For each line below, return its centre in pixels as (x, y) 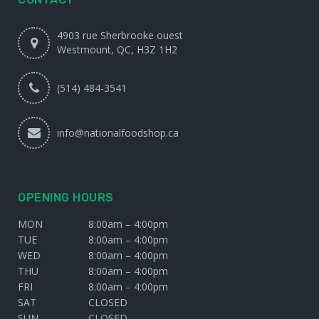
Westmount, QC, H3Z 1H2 (117, 49)
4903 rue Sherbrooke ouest (120, 35)
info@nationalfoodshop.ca (118, 132)
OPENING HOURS (66, 197)
